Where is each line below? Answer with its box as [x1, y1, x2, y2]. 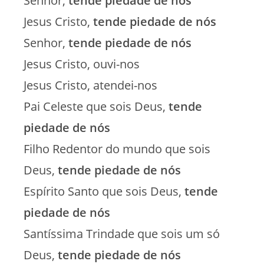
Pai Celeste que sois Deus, [24, 98, 169, 114]
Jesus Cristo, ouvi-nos [24, 55, 140, 72]
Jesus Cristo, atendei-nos [24, 77, 157, 93]
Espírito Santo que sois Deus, [24, 183, 181, 199]
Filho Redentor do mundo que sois [24, 140, 210, 157]
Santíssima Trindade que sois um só [24, 225, 220, 242]
